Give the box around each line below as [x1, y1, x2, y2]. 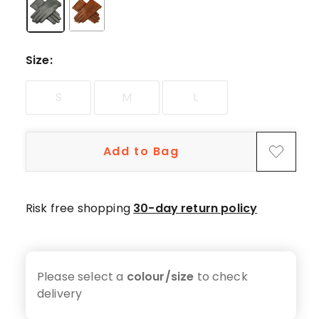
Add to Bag [103, 143, 179, 159]
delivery [37, 286, 83, 302]
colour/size [126, 268, 194, 285]
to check [197, 268, 248, 285]
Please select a [37, 268, 124, 285]
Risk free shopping [26, 200, 134, 216]
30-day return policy [133, 200, 258, 216]
